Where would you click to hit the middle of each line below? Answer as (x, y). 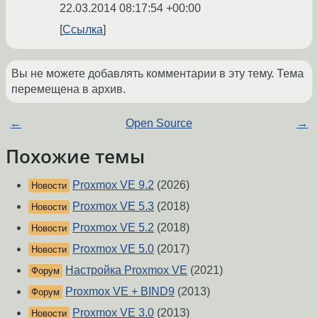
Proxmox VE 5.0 (113, 249)
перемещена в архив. (68, 89)
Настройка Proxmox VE (126, 270)
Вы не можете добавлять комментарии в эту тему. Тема (158, 74)
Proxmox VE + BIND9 (120, 292)
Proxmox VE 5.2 (113, 228)
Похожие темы (75, 157)
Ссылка (83, 30)
